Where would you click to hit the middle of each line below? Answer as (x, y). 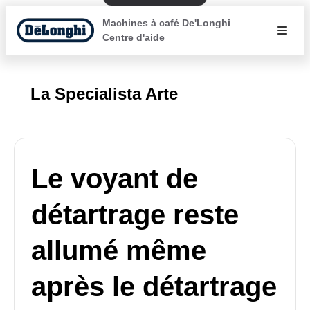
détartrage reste (135, 215)
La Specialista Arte (104, 94)
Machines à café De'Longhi (167, 23)
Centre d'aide (134, 37)
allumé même (119, 250)
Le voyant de (115, 179)
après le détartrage (154, 286)
